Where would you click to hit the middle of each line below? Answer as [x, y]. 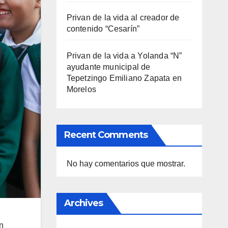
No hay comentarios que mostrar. [126, 164]
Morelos [81, 90]
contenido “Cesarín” [103, 29]
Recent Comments [106, 135]
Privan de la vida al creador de [123, 18]
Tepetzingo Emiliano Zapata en [124, 78]
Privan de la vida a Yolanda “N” [124, 56]
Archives [83, 203]
